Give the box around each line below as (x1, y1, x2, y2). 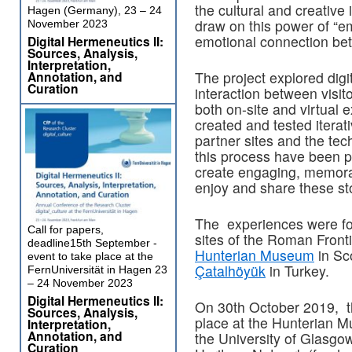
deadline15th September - (27, 236, 157, 249)
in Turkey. (266, 261, 329, 281)
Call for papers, (27, 223, 104, 236)
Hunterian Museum (195, 245, 314, 266)
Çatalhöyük (195, 261, 266, 281)
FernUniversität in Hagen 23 (27, 263, 167, 276)
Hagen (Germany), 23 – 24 (27, 4, 162, 16)
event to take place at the (27, 250, 153, 262)
